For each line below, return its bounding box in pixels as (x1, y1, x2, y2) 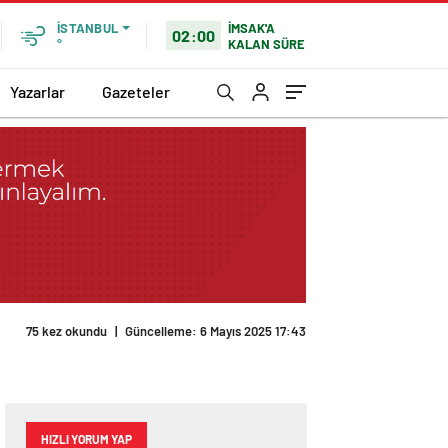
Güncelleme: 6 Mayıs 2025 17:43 (125, 323, 306, 340)
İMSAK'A (228, 19, 276, 36)
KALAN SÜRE (228, 35, 306, 52)
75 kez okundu (26, 323, 107, 340)
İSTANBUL (57, 20, 118, 36)
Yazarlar (10, 81, 65, 101)
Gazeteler (102, 81, 170, 101)
